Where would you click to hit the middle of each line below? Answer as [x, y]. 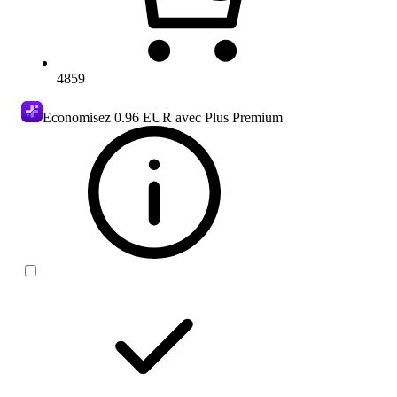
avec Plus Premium [227, 117]
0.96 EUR [143, 117]
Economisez [78, 117]
